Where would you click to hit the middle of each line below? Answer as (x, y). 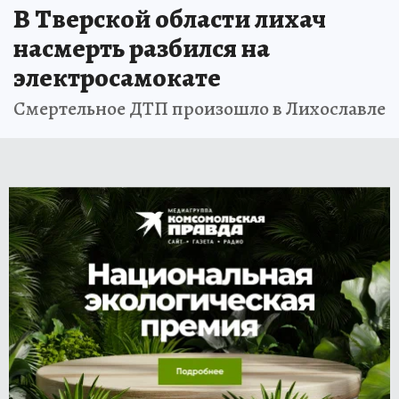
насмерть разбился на (142, 48)
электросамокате (117, 77)
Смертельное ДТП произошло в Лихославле (199, 108)
